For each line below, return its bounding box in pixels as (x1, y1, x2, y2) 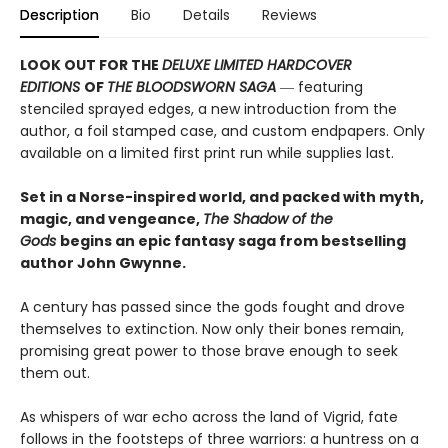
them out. (20, 363, 90, 384)
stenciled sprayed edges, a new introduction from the (20, 99, 397, 120)
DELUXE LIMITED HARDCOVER (162, 55, 352, 76)
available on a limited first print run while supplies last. (20, 143, 394, 164)
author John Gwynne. (20, 253, 189, 274)
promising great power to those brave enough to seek (20, 341, 398, 362)
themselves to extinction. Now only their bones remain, (20, 319, 404, 340)
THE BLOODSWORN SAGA (107, 77, 280, 98)
